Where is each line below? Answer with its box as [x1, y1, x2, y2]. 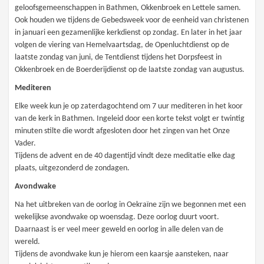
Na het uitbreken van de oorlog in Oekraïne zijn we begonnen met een [15, 200, 246, 210]
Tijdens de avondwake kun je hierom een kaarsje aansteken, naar [15, 250, 229, 259]
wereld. [15, 237, 41, 247]
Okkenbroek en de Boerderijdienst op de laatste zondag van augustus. [15, 65, 245, 75]
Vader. [15, 139, 37, 148]
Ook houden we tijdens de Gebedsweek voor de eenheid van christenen [15, 16, 249, 25]
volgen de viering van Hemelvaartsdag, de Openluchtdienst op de [15, 41, 230, 50]
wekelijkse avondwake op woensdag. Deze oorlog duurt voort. [15, 213, 220, 222]
